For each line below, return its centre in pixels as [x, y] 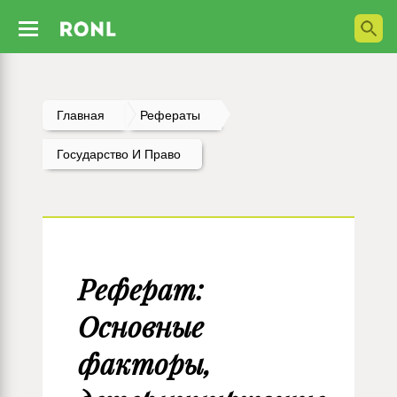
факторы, [144, 364]
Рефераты [170, 115]
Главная [81, 115]
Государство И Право [119, 154]
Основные [141, 327]
